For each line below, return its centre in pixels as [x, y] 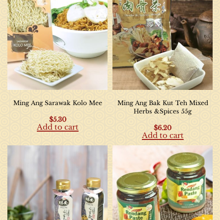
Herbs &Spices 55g [163, 111]
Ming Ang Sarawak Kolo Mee [57, 103]
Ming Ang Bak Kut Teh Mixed [163, 103]
